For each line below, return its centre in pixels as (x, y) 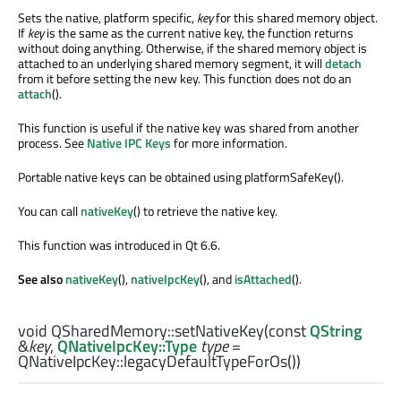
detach (343, 63)
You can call (49, 210)
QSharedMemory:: (111, 330)
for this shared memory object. (295, 17)
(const (287, 330)
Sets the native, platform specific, (107, 17)
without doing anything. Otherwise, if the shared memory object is (192, 47)
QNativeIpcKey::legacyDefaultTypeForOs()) (159, 361)
